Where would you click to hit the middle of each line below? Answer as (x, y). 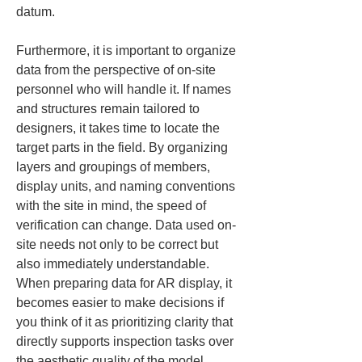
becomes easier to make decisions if (122, 303)
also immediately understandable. (114, 264)
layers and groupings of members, (115, 167)
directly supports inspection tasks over (126, 341)
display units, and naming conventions (127, 186)
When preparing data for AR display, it (126, 283)
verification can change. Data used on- (126, 225)
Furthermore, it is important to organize (128, 51)
